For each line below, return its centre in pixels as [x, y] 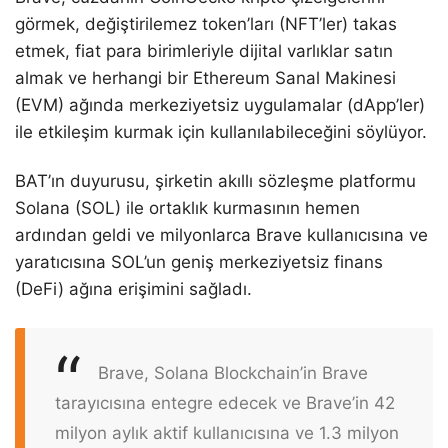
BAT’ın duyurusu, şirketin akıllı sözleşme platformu [215, 180]
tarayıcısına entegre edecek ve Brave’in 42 [225, 403]
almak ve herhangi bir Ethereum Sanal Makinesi [205, 77]
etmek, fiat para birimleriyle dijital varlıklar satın [204, 50]
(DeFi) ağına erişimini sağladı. [133, 288]
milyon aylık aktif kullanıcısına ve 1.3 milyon [227, 433]
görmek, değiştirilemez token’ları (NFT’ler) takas [206, 23]
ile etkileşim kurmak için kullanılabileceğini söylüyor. [221, 131]
